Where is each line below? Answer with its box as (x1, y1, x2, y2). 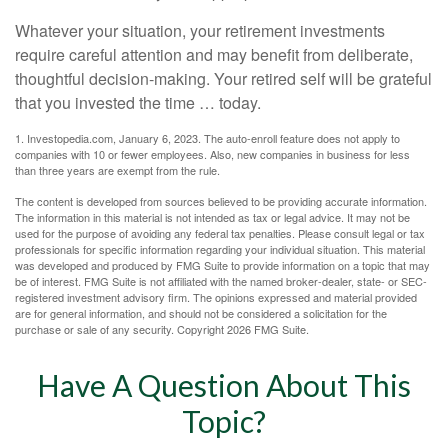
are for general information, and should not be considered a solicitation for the (15, 305, 387, 322)
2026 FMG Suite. (227, 321, 309, 338)
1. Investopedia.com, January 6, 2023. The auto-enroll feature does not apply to (15, 130, 400, 147)
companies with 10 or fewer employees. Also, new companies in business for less (15, 146, 410, 163)
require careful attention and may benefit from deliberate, (15, 43, 413, 67)
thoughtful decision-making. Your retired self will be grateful (15, 67, 432, 91)
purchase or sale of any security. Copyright (15, 321, 227, 338)
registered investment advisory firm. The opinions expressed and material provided (15, 289, 417, 306)
